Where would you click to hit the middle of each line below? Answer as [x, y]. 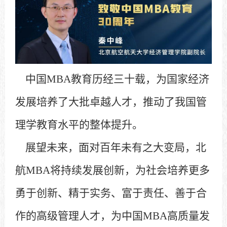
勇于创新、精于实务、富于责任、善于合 [111, 193]
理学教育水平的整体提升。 [79, 125]
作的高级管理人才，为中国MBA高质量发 [112, 216]
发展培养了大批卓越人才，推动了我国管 [111, 102]
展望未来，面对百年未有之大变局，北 [111, 148]
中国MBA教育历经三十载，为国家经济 [112, 79]
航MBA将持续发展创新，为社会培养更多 [112, 171]
